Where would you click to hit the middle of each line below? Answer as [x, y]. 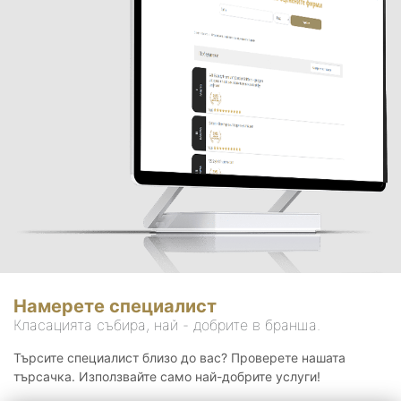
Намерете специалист [115, 307]
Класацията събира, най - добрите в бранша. [167, 325]
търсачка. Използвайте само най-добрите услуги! [167, 377]
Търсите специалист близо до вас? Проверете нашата [179, 358]
